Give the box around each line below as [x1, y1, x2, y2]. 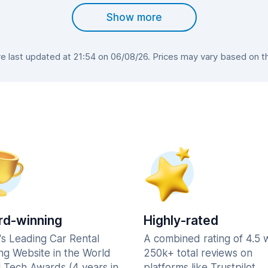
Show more [106, 11, 162, 23]
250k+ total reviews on [144, 247, 252, 259]
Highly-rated [144, 213, 218, 228]
